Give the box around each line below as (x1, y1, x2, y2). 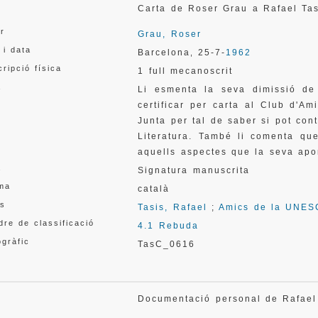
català (138, 184, 170, 194)
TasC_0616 (138, 239, 196, 249)
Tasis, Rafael (138, 202, 207, 212)
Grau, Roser (138, 29, 202, 39)
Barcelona (138, 48, 191, 57)
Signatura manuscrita (138, 165, 250, 175)
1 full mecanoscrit (138, 66, 234, 76)
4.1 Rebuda (138, 221, 199, 231)
